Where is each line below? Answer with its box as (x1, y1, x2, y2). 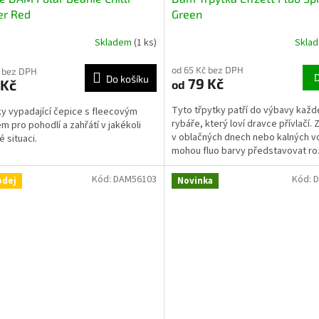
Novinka (177, 174, 213, 188)
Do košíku (105, 72, 149, 85)
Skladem (94, 36, 134, 51)
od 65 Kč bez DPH (171, 63, 244, 75)
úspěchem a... (171, 157, 230, 172)
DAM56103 (113, 172, 157, 187)
